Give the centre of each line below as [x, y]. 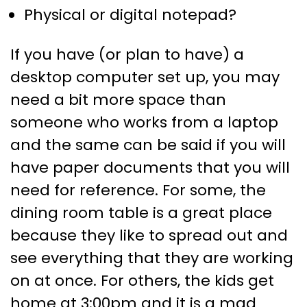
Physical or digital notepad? [130, 15]
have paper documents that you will [150, 168]
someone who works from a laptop [144, 123]
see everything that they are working [152, 258]
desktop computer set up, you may [145, 77]
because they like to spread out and [149, 236]
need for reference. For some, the [138, 191]
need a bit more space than [118, 100]
